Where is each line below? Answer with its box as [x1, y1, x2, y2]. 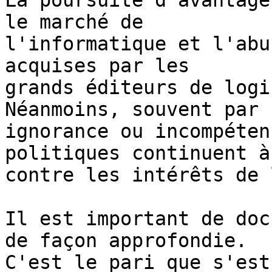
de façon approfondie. [5, 229, 247, 252]
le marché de [5, 11, 143, 33]
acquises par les [5, 55, 189, 77]
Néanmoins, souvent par [5, 98, 259, 121]
